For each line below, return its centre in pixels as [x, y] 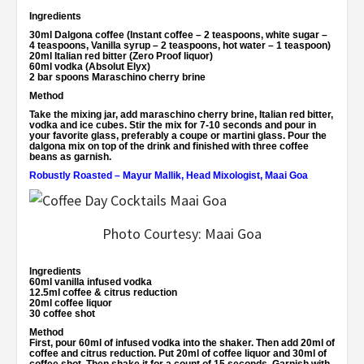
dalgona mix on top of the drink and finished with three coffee [169, 146]
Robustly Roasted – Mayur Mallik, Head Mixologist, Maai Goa [169, 175]
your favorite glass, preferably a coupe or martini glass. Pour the [178, 135]
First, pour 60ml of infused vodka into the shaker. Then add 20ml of [182, 343]
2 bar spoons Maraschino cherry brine [117, 77]
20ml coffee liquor [71, 303]
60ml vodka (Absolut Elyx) [90, 66]
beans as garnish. [70, 156]
